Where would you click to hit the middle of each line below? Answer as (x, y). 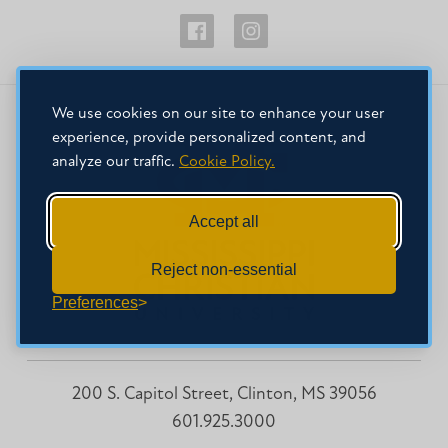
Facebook (220, 123)
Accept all (224, 221)
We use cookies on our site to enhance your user (218, 113)
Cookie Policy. (227, 161)
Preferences (95, 302)
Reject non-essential (224, 269)
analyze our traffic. (115, 161)
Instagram (274, 123)
